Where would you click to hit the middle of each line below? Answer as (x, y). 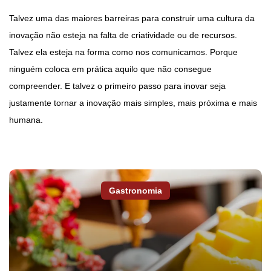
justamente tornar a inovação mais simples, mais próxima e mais (133, 103)
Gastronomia (135, 191)
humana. (26, 120)
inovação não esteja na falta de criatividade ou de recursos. (123, 35)
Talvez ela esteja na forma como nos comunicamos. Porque (123, 52)
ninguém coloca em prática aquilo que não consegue (110, 69)
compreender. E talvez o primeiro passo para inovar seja (117, 86)
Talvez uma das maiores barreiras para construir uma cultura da (132, 18)
